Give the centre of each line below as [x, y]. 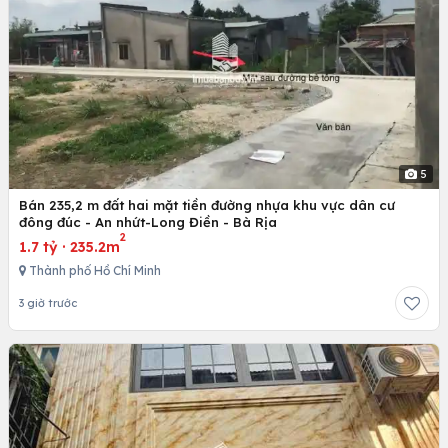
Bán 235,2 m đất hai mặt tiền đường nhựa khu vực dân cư [207, 205]
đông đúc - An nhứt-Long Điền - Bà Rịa [148, 222]
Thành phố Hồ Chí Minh [93, 271]
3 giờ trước [48, 303]
